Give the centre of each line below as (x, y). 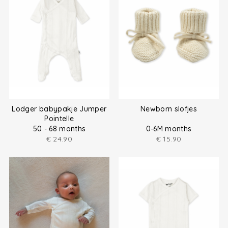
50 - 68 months (59, 129)
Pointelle (59, 119)
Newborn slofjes (169, 109)
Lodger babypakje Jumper (59, 109)
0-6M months (169, 129)
